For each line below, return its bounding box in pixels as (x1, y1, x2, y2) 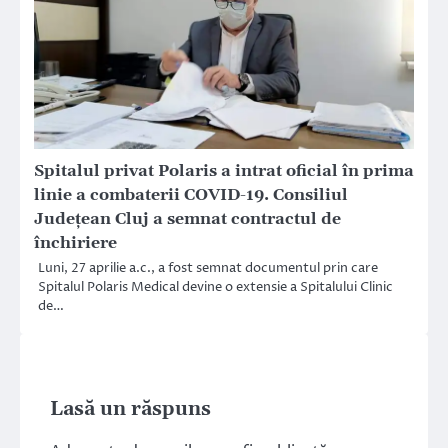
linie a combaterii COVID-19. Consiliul (34, 185, 348, 206)
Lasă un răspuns (50, 398, 211, 422)
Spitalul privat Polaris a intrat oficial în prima (34, 161, 414, 182)
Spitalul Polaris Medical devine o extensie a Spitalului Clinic (38, 278, 393, 297)
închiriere (34, 233, 117, 254)
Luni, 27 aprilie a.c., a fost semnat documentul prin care (38, 259, 378, 278)
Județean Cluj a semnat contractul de (34, 209, 341, 230)
